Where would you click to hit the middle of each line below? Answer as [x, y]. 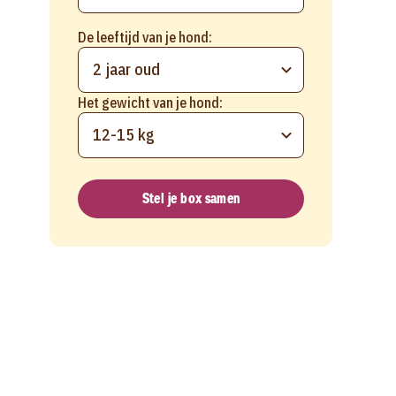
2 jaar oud [126, 69]
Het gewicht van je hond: [150, 103]
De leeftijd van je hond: [145, 37]
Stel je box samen [191, 198]
